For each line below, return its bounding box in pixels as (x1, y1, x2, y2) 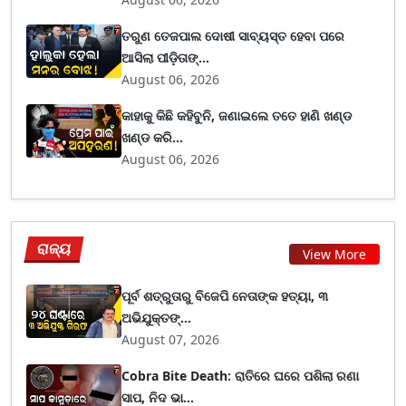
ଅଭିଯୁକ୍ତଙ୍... (121, 309, 192, 326)
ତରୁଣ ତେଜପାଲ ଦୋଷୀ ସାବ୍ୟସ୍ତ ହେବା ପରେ (121, 27, 345, 44)
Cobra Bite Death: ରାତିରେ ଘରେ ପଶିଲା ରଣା (121, 367, 360, 384)
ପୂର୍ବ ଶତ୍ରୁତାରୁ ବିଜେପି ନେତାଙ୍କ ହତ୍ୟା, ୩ (121, 287, 329, 304)
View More (303, 245, 366, 263)
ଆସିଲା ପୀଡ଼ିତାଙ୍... (121, 49, 210, 66)
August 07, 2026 (121, 331, 220, 348)
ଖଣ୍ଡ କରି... (121, 129, 184, 146)
